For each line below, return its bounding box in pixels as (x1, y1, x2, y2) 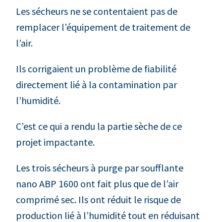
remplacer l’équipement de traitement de (16, 20, 190, 33)
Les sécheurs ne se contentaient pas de (16, 4, 177, 17)
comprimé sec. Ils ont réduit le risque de (16, 193, 181, 206)
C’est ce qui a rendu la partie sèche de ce (16, 119, 182, 132)
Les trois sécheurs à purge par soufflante (16, 161, 183, 174)
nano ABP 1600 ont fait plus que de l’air (16, 177, 178, 190)
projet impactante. (16, 135, 95, 148)
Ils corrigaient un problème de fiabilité (16, 62, 176, 75)
